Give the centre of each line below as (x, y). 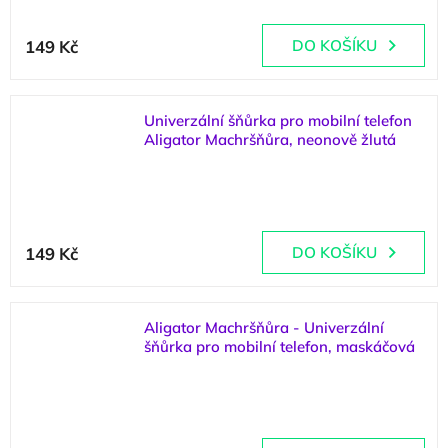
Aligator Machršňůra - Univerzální (264, 327)
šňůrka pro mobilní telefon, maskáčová (279, 346)
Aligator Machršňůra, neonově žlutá (270, 139)
